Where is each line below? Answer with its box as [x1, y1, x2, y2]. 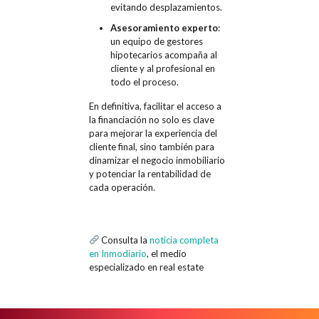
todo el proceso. [110, 75, 179, 88]
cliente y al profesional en [110, 62, 215, 74]
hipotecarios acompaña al [110, 48, 217, 61]
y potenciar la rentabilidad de [88, 167, 211, 179]
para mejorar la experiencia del [88, 127, 217, 139]
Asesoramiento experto [110, 21, 218, 33]
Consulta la [99, 234, 150, 246]
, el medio [146, 247, 187, 259]
